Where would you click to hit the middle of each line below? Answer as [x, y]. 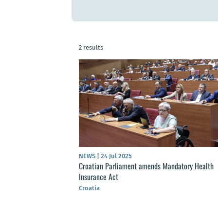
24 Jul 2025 [116, 156]
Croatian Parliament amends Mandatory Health [146, 166]
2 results [91, 48]
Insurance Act [99, 177]
